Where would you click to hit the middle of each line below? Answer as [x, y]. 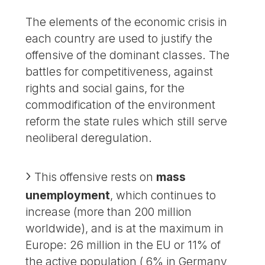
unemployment [68, 195]
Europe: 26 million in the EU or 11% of [123, 245]
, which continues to [163, 195]
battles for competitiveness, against [119, 71]
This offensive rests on [94, 177]
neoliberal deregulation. [89, 138]
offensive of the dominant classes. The [128, 55]
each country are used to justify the [119, 38]
